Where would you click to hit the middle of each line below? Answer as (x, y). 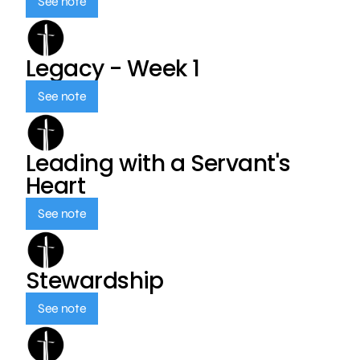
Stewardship (95, 281)
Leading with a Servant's (158, 164)
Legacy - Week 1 (113, 69)
